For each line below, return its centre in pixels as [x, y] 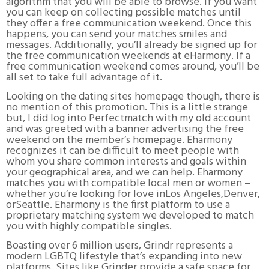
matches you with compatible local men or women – [128, 183]
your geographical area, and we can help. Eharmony [124, 172]
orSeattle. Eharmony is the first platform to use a [118, 205]
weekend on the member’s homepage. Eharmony [119, 140]
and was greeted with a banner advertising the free [125, 129]
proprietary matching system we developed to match [130, 216]
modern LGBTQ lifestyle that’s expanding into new [124, 256]
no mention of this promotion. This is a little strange [127, 107]
